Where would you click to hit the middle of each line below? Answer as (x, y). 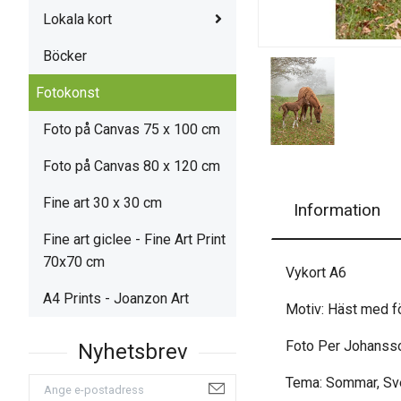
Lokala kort (77, 19)
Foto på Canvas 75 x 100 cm (132, 129)
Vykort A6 (316, 273)
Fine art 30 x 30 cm (102, 202)
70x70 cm (74, 261)
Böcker (65, 55)
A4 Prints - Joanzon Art (116, 298)
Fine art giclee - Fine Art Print (134, 239)
